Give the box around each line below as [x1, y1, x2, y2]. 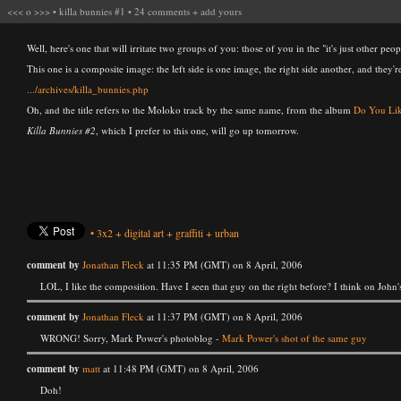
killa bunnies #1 [59, 4, 125, 18]
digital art [124, 226, 164, 240]
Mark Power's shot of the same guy [222, 331, 367, 345]
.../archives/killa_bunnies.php [27, 82, 149, 96]
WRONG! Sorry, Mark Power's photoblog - [40, 331, 222, 345]
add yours [200, 4, 242, 18]
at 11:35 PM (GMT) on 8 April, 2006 [144, 258, 303, 271]
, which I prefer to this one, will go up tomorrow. [96, 124, 299, 137]
